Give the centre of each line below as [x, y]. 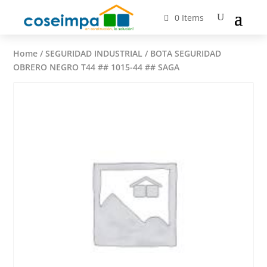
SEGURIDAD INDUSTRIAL [94, 53]
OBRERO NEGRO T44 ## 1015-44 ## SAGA [97, 67]
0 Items [190, 17]
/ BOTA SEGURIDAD [182, 53]
